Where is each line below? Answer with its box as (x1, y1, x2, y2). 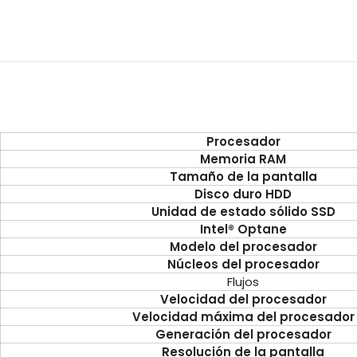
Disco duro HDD (194, 185, 292, 202)
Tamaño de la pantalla (169, 167, 317, 185)
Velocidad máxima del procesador (131, 308, 355, 325)
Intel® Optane (199, 220, 287, 237)
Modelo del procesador (169, 237, 317, 255)
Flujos (227, 273, 259, 290)
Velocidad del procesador (159, 290, 327, 308)
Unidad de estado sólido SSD (151, 202, 335, 220)
